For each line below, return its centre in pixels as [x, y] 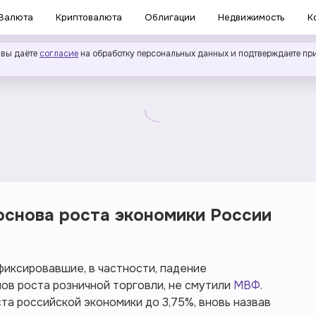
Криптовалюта [89, 17]
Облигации [170, 17]
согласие [59, 54]
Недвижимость [251, 17]
